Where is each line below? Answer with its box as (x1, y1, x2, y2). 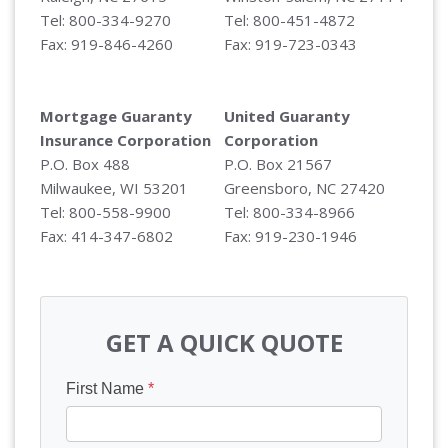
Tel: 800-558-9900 (40, 201, 171, 222)
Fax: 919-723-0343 (224, 33, 357, 54)
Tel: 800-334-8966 (224, 201, 355, 222)
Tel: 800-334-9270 (40, 9, 171, 30)
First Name (66, 379, 148, 397)
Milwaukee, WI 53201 (40, 177, 188, 198)
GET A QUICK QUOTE (105, 325, 343, 359)
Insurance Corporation (40, 129, 211, 150)
